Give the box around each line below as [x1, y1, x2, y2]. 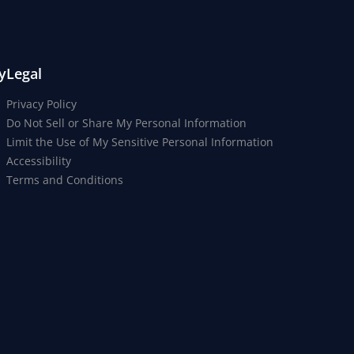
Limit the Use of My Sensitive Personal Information [6, 134, 273, 150]
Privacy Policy [6, 96, 77, 112]
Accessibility [6, 153, 71, 169]
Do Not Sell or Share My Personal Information [6, 115, 247, 131]
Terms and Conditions [6, 172, 123, 188]
